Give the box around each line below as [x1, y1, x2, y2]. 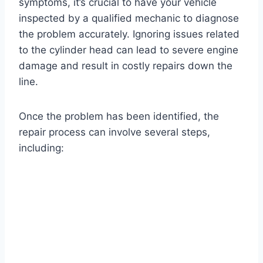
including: [19, 141, 64, 154]
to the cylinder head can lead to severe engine [19, 43, 238, 56]
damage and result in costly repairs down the [19, 59, 232, 72]
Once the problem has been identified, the [19, 110, 219, 122]
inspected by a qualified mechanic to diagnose [19, 12, 239, 24]
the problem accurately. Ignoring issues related [19, 28, 240, 40]
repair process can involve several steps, [19, 126, 210, 138]
